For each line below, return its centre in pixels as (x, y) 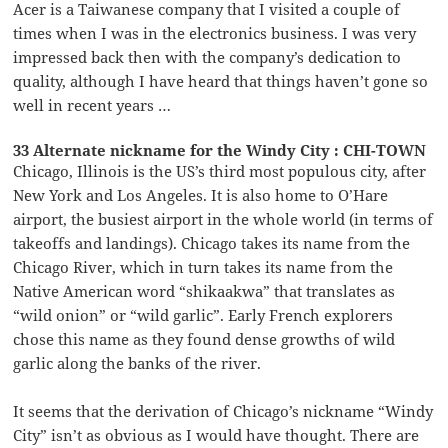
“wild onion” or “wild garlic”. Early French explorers (203, 315)
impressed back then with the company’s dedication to (207, 57)
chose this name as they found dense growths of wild (204, 339)
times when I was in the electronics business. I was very (215, 33)
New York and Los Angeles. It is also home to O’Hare (201, 195)
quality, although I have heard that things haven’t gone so (221, 81)
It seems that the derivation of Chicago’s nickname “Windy (223, 411)
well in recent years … (92, 105)
